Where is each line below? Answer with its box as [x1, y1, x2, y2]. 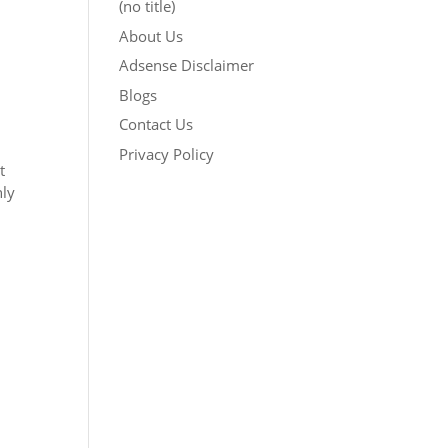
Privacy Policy [119, 143, 215, 164]
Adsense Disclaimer [119, 55, 255, 75]
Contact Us [119, 114, 194, 134]
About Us [119, 25, 184, 46]
